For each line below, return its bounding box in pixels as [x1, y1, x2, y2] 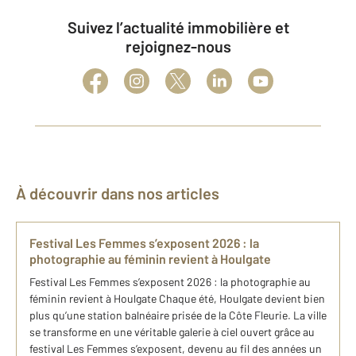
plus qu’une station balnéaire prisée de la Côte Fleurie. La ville [29, 308, 327, 322]
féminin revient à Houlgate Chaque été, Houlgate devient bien [29, 292, 325, 305]
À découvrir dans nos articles [26, 184, 219, 203]
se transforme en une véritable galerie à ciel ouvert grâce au [29, 325, 315, 339]
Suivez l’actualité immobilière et [67, 17, 77, 37]
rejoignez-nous [125, 37, 231, 56]
